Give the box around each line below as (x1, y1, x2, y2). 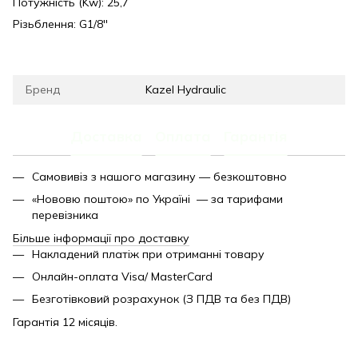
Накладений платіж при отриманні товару (32, 246, 265, 261)
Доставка (70, 127, 142, 146)
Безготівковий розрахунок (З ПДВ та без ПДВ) (32, 292, 291, 307)
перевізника (32, 208, 98, 223)
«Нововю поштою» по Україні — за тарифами (32, 192, 283, 207)
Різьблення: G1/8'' (13, 16, 108, 31)
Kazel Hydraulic (145, 82, 226, 97)
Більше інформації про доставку (13, 230, 189, 245)
